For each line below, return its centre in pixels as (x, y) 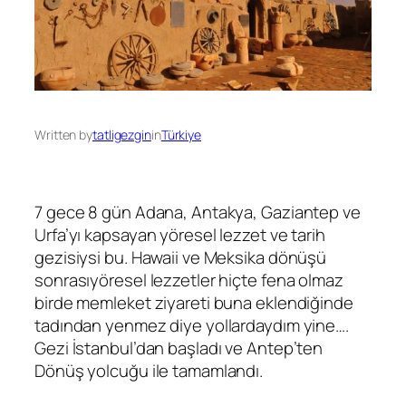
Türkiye (181, 134)
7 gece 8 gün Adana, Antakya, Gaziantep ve (198, 212)
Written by (63, 134)
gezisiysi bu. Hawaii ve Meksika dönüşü (181, 257)
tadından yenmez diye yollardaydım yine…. (192, 325)
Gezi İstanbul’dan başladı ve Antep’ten (179, 348)
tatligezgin (122, 134)
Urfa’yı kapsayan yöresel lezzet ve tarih (180, 234)
